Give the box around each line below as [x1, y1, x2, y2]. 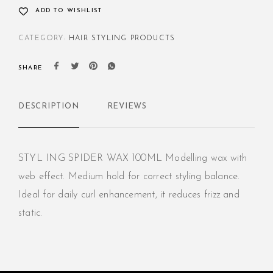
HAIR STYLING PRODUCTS [69, 35, 175, 43]
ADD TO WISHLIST [35, 7, 102, 15]
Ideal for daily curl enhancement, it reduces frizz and [18, 190, 239, 200]
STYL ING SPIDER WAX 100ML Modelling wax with [18, 154, 247, 164]
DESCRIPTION [18, 102, 79, 111]
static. [18, 208, 43, 219]
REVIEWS [107, 102, 147, 111]
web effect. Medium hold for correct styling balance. [18, 172, 240, 182]
